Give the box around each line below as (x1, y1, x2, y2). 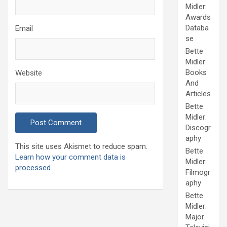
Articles (185, 89, 211, 99)
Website (15, 68, 42, 78)
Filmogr (185, 168, 210, 177)
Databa (185, 23, 209, 33)
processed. (15, 163, 52, 172)
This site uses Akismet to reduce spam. (15, 141, 147, 151)
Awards (185, 13, 211, 22)
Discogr (185, 123, 211, 133)
